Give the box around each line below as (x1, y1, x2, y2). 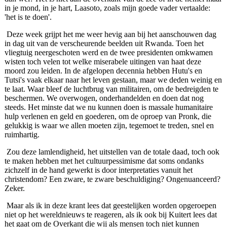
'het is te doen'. (4, 13, 52, 22)
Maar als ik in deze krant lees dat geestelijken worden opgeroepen (6, 201, 216, 210)
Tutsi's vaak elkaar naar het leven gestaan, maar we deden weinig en (4, 75, 222, 85)
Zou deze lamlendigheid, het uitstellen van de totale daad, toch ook (6, 147, 219, 157)
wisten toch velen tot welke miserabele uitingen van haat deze (4, 57, 201, 66)
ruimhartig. (4, 130, 40, 139)
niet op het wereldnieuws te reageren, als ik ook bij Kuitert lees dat (4, 210, 217, 219)
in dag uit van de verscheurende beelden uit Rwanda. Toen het (4, 39, 204, 48)
